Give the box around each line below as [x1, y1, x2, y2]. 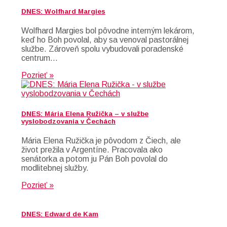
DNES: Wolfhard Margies [21, 8, 105, 16]
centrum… [21, 54, 58, 63]
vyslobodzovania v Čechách [21, 117, 116, 125]
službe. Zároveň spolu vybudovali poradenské [21, 45, 183, 54]
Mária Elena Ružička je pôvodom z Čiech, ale [21, 136, 181, 145]
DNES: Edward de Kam [21, 210, 98, 218]
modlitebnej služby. [21, 163, 89, 172]
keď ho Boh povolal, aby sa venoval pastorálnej [21, 35, 188, 45]
